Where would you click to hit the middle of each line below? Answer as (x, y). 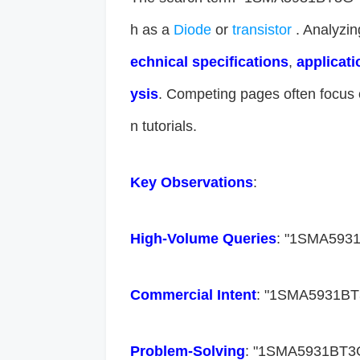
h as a (152, 30)
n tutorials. (164, 126)
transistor (264, 30)
